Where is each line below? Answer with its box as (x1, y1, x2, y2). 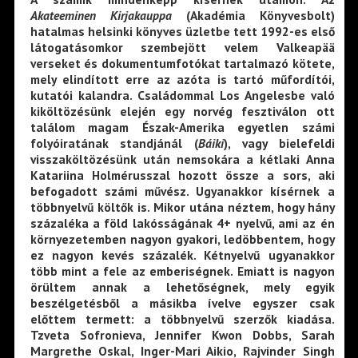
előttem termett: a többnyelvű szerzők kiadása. (30, 311, 335, 328)
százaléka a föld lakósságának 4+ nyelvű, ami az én (30, 215, 335, 232)
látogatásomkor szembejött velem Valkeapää (30, 39, 335, 56)
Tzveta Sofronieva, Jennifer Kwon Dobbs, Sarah (30, 327, 335, 344)
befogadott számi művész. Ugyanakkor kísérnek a (30, 183, 335, 200)
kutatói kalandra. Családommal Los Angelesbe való (30, 87, 335, 104)
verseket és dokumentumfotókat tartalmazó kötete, (30, 55, 335, 72)
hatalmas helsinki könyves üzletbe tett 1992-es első (30, 23, 335, 40)
